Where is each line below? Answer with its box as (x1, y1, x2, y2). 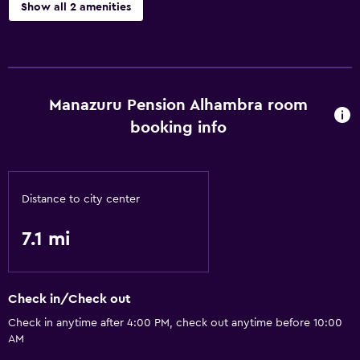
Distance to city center (22, 194, 140, 205)
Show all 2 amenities (21, 2, 131, 13)
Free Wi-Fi (8, 134, 67, 147)
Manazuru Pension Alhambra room (49, 97, 309, 113)
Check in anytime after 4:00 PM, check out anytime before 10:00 (8, 317, 342, 329)
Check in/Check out (8, 292, 131, 306)
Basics (8, 108, 45, 121)
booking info (130, 120, 227, 136)
